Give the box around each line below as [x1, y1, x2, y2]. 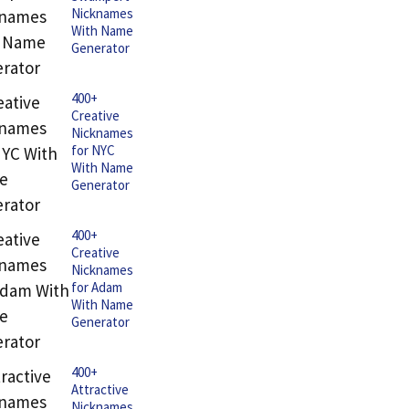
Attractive [71, 381, 129, 398]
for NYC [71, 142, 115, 159]
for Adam [71, 278, 122, 296]
